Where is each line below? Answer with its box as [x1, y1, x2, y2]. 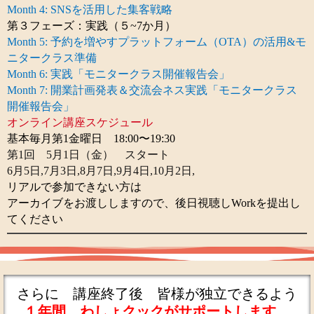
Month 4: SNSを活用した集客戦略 [7, 3, 172, 15]
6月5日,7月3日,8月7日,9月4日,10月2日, [7, 164, 195, 177]
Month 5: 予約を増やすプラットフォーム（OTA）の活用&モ [7, 35, 306, 48]
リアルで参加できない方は [7, 180, 142, 193]
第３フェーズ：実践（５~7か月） [7, 19, 176, 32]
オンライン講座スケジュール [7, 116, 153, 128]
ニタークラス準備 [7, 51, 97, 64]
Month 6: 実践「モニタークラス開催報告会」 [7, 67, 230, 80]
